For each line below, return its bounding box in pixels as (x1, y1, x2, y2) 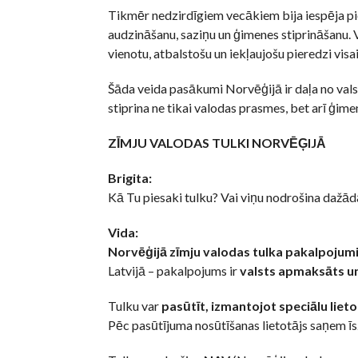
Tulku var (107, 298, 161, 314)
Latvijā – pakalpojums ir (107, 263, 240, 279)
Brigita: (107, 170, 152, 186)
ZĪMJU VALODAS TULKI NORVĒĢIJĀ (107, 135, 326, 151)
